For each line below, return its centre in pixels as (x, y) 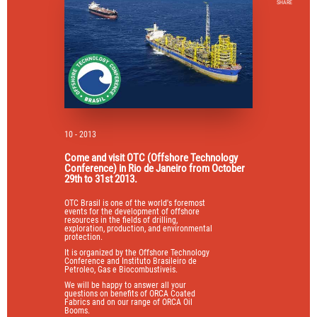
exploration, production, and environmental (139, 229)
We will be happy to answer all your (126, 286)
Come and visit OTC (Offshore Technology (151, 158)
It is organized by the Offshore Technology (137, 253)
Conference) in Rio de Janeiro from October (155, 169)
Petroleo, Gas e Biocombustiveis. (121, 270)
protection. (84, 237)
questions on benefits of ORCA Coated (130, 294)
